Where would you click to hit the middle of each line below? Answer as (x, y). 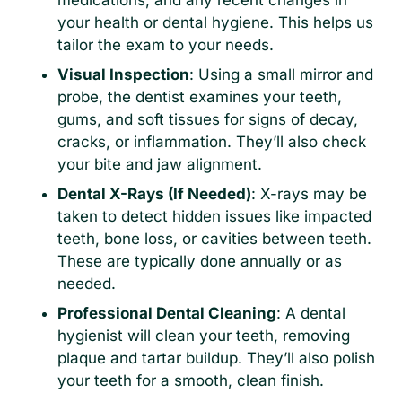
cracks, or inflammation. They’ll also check (212, 142)
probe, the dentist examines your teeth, (200, 97)
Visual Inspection (123, 75)
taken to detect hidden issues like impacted (214, 217)
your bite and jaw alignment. (160, 165)
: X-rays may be (309, 194)
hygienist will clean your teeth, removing (204, 336)
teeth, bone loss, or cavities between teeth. (214, 239)
